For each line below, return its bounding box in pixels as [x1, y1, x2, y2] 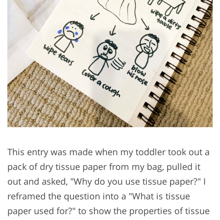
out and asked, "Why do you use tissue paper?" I [7, 175, 206, 187]
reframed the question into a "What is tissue [7, 190, 190, 202]
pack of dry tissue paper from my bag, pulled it [7, 160, 200, 172]
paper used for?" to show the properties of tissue [7, 204, 210, 217]
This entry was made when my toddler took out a [7, 145, 210, 158]
